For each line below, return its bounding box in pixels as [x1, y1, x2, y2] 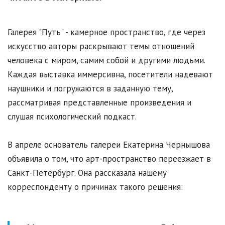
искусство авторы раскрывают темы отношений [8, 41, 194, 52]
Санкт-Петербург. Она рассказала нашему [8, 167, 167, 179]
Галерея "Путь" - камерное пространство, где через [8, 27, 205, 38]
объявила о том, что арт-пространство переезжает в [8, 153, 211, 165]
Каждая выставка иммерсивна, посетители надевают [8, 69, 213, 80]
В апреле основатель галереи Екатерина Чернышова [8, 139, 210, 151]
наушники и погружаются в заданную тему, [8, 83, 173, 94]
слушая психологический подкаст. [8, 111, 137, 123]
